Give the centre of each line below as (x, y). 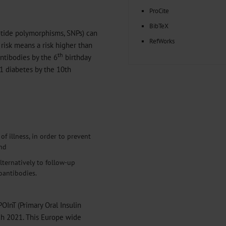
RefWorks (162, 41)
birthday (77, 57)
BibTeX (159, 26)
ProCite (159, 11)
